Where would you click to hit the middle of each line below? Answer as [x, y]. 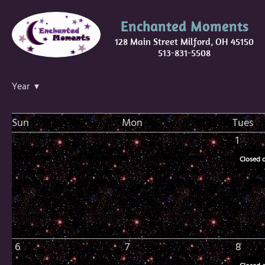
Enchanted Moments [184, 26]
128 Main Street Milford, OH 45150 [184, 41]
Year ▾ [25, 87]
